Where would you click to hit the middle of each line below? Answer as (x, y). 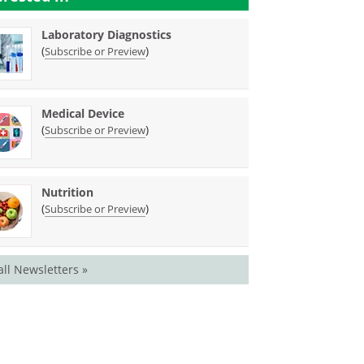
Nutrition (68, 192)
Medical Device (83, 113)
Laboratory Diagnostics (107, 35)
